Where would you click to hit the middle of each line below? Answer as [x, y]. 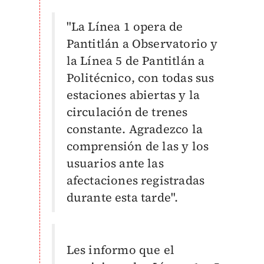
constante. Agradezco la [135, 129]
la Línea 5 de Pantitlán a [136, 61]
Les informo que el [121, 250]
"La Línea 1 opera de [125, 27]
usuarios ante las [115, 163]
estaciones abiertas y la [133, 95]
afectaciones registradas [136, 180]
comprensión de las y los [138, 146]
